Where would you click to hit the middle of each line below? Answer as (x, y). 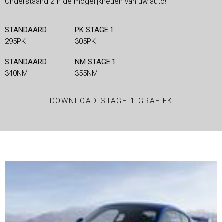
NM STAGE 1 (96, 62)
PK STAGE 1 (95, 29)
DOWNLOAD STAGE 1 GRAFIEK (111, 100)
